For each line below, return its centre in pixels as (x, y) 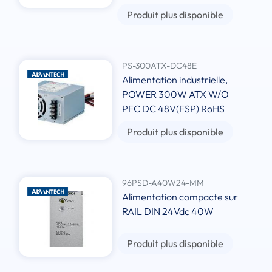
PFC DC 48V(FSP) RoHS (174, 109)
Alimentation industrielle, (175, 80)
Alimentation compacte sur (180, 197)
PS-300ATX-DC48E (160, 66)
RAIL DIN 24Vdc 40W (168, 212)
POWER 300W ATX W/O (176, 94)
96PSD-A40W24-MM (163, 183)
